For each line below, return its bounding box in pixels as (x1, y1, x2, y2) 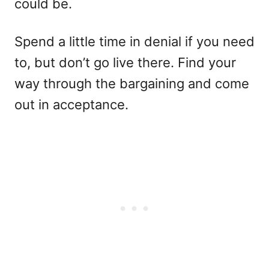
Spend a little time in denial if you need (14, 34, 255, 49)
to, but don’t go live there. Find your (14, 55, 236, 70)
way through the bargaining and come (14, 76, 249, 91)
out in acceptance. (14, 97, 128, 112)
